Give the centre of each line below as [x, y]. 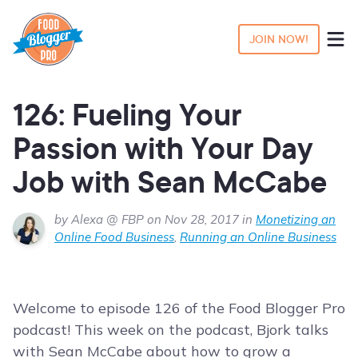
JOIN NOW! [279, 39]
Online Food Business [114, 237]
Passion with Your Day [163, 148]
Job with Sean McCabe [170, 182]
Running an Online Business [258, 237]
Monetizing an [296, 220]
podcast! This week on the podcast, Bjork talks [171, 330]
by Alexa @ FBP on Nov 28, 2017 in [155, 220]
